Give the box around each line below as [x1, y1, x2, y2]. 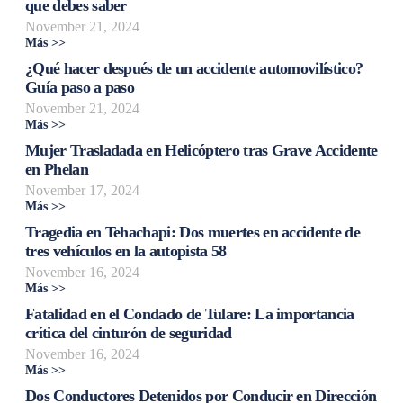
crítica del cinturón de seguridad [25, 323, 232, 342]
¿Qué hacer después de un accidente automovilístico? [25, 58, 363, 77]
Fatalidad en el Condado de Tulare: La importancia [25, 304, 354, 323]
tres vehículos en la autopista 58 [25, 241, 227, 260]
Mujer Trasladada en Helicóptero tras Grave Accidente [25, 140, 378, 159]
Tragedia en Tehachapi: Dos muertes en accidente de [25, 222, 361, 241]
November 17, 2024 [25, 182, 139, 198]
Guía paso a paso [25, 77, 135, 96]
